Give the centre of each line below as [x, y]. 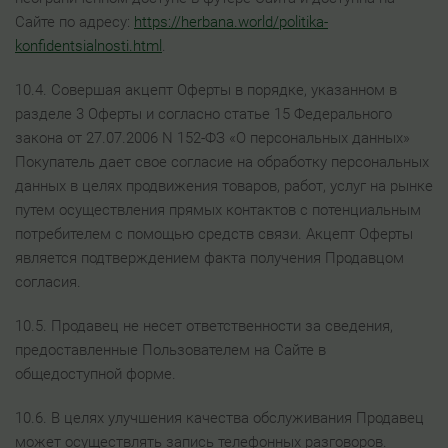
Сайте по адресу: [74, 22]
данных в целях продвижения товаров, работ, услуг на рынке [224, 186]
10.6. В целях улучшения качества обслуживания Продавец [219, 418]
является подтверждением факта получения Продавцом [209, 258]
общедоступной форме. [95, 374]
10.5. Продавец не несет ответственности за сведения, [204, 326]
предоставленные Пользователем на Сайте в [170, 350]
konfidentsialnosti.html [88, 46]
